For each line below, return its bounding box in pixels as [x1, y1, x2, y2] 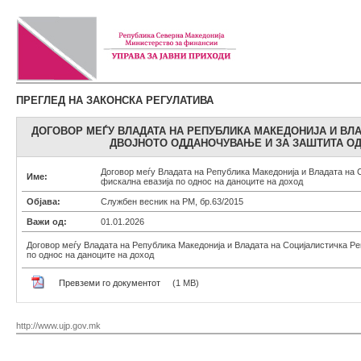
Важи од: [27, 217, 67, 226]
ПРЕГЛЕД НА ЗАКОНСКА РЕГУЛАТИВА [16, 94, 214, 106]
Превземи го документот [59, 278, 160, 288]
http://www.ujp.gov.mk [16, 321, 101, 330]
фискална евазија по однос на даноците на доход [101, 176, 303, 186]
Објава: [27, 197, 60, 206]
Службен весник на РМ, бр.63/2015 [101, 197, 243, 206]
